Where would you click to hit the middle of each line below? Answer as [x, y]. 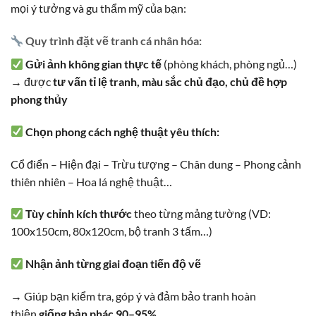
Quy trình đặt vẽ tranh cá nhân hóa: [113, 40]
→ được [32, 81]
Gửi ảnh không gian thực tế [94, 63]
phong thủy [39, 99]
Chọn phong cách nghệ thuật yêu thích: [123, 131]
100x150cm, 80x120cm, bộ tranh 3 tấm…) [111, 231]
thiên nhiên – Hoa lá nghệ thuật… [91, 181]
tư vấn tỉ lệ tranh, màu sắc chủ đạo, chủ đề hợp [170, 81]
